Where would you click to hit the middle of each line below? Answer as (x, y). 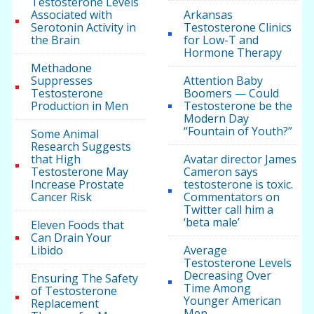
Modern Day (216, 119)
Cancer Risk (62, 197)
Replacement (65, 304)
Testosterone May (80, 172)
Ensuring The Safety (85, 279)
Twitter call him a (228, 210)
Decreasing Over (227, 276)
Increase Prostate (78, 185)
